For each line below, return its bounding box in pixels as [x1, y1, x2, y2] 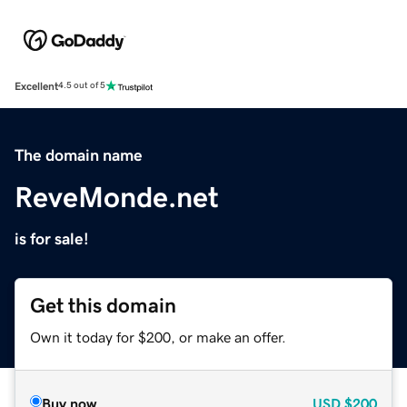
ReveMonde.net [15, 182, 219, 212]
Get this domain [30, 294, 176, 316]
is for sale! [15, 230, 89, 247]
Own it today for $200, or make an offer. [30, 329, 286, 344]
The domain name [15, 146, 143, 164]
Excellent [15, 80, 58, 92]
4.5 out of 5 [58, 81, 105, 91]
